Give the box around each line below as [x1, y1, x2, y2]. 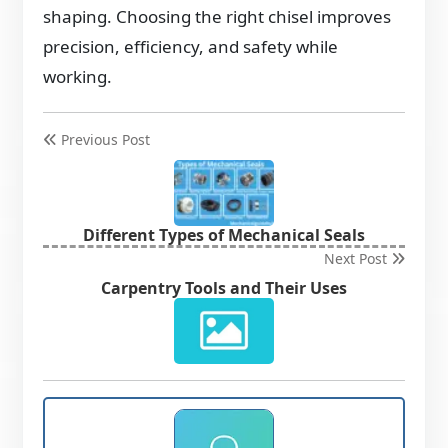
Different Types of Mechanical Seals [83, 224, 365, 247]
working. [43, 65, 113, 89]
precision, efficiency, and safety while [43, 35, 339, 59]
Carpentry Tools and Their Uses [101, 277, 347, 300]
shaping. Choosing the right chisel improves [43, 5, 392, 29]
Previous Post [57, 130, 151, 150]
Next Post [323, 249, 391, 269]
